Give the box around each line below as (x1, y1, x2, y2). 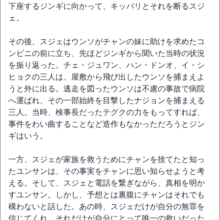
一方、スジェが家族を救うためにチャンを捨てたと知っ (8, 155, 205, 164)
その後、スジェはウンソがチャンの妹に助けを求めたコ (8, 37, 205, 46)
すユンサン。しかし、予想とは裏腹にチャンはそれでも (8, 191, 205, 199)
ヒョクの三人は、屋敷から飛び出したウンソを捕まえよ (8, 73, 205, 81)
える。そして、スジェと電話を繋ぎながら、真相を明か (8, 179, 205, 187)
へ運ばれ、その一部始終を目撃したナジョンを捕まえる (8, 96, 205, 105)
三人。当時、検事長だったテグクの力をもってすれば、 (8, 108, 205, 116)
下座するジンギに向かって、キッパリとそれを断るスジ (8, 2, 205, 10)
